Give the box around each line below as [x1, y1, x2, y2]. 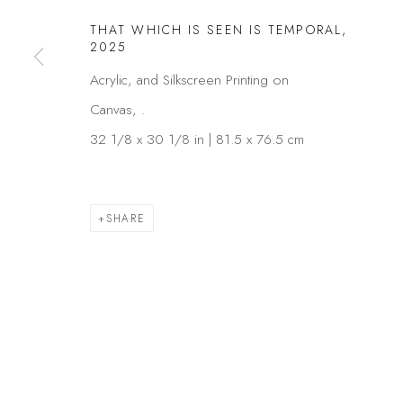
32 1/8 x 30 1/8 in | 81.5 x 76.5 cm [90, 129, 304, 149]
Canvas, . [90, 99, 145, 120]
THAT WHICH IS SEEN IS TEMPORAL [90, 21, 342, 39]
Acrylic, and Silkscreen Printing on [90, 69, 289, 90]
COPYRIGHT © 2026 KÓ [72, 20, 196, 35]
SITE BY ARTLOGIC [218, 20, 319, 35]
